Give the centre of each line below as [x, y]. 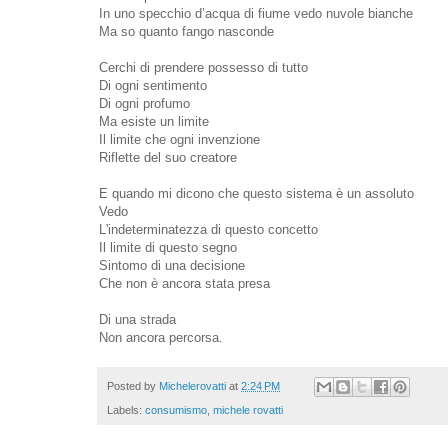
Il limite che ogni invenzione [179, 139]
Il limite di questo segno [168, 247]
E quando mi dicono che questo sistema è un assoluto [256, 193]
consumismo [176, 410]
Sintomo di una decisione [172, 265]
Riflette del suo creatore [168, 157]
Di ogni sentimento [153, 85]
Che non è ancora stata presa [184, 283]
